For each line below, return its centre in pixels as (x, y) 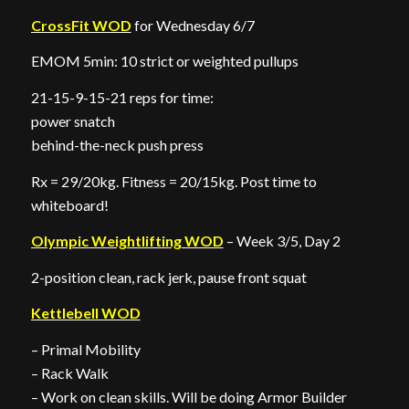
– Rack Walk (69, 372)
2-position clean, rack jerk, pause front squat (168, 277)
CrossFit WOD (81, 25)
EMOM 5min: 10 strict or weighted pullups (164, 61)
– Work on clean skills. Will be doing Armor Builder (189, 396)
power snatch (73, 121)
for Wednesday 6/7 (193, 25)
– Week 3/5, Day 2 (282, 241)
